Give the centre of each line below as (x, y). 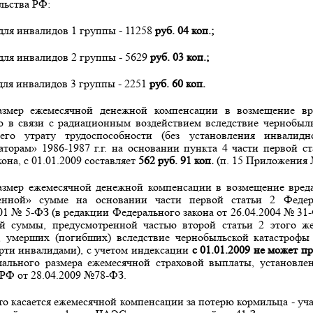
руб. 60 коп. (177, 83)
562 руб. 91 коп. (177, 160)
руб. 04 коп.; (184, 30)
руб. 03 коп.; (179, 57)
